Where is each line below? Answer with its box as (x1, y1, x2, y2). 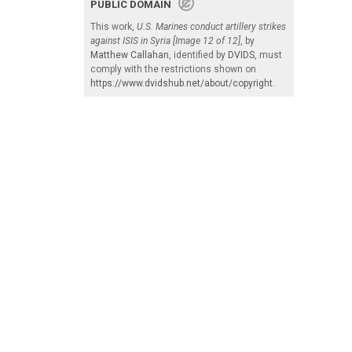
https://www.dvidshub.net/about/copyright (90, 77, 273, 89)
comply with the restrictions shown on (90, 63, 256, 75)
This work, (90, 20, 137, 32)
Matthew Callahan (90, 49, 169, 60)
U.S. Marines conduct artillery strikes (137, 20, 286, 32)
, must (255, 49, 282, 60)
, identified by (169, 49, 228, 60)
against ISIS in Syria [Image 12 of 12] (90, 35, 240, 46)
